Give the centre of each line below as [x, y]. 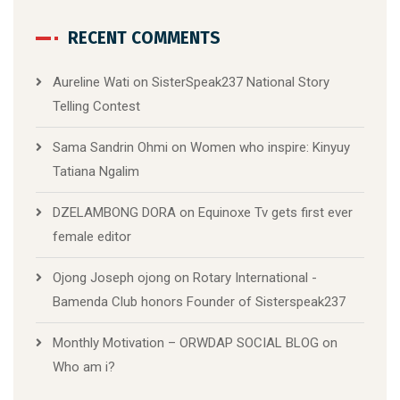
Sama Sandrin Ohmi [110, 148]
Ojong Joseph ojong [112, 278]
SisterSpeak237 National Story [241, 83]
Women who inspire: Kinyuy [270, 148]
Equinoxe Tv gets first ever [275, 213]
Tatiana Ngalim [96, 172]
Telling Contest [96, 107]
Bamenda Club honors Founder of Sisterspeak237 [199, 302]
